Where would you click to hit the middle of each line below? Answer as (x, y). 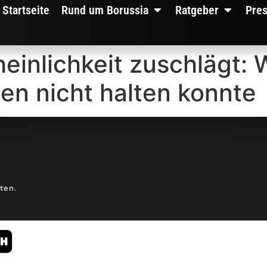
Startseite (26, 10)
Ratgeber (197, 10)
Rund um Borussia (105, 10)
